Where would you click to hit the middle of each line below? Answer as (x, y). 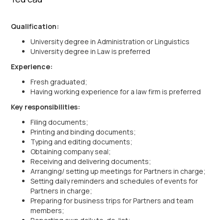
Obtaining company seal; (71, 151)
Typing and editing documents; (82, 142)
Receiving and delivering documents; (91, 161)
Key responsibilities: (46, 107)
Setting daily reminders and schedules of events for (114, 181)
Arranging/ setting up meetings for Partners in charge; (118, 171)
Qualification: (35, 26)
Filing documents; (60, 122)
